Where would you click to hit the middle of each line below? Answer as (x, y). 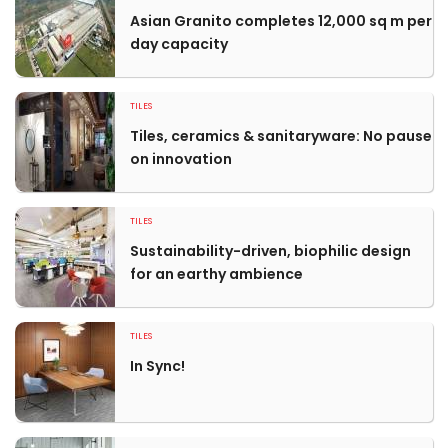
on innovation (181, 159)
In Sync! (157, 366)
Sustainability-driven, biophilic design (270, 251)
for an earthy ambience (216, 274)
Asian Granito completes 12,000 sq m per (281, 21)
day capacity (179, 44)
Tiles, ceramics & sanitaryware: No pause (281, 136)
